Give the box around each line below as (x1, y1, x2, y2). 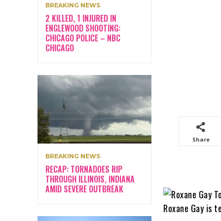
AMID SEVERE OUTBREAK (45, 183, 123, 195)
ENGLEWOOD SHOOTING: (45, 22, 120, 35)
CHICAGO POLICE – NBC (45, 32, 120, 44)
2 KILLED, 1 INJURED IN (45, 12, 116, 25)
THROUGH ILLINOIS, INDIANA (45, 173, 135, 185)
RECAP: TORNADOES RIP (45, 163, 122, 176)
